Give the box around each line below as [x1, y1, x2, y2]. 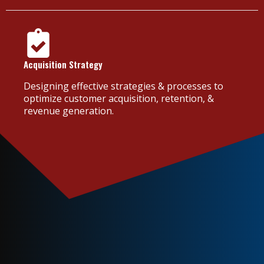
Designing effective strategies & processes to [24, 79, 223, 93]
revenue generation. [24, 104, 114, 117]
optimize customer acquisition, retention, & [24, 91, 214, 105]
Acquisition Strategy [24, 57, 103, 71]
